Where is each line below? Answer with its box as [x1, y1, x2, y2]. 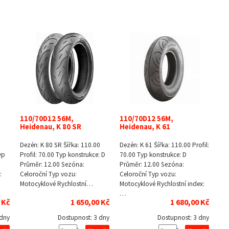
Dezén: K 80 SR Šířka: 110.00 [20, 141, 100, 150]
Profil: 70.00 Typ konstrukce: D [20, 150, 105, 159]
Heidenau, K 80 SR [20, 122, 81, 132]
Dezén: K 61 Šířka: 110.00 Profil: [120, 141, 209, 150]
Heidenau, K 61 [120, 122, 170, 132]
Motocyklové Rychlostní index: [120, 179, 204, 189]
